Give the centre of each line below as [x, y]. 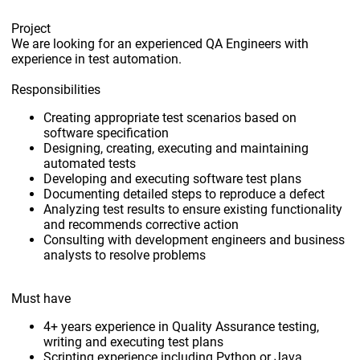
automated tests [90, 164]
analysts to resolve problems [125, 256]
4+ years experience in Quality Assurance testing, [182, 327]
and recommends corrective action [141, 225]
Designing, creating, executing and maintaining [176, 149]
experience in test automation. [97, 59]
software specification [106, 133]
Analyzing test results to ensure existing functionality [193, 210]
